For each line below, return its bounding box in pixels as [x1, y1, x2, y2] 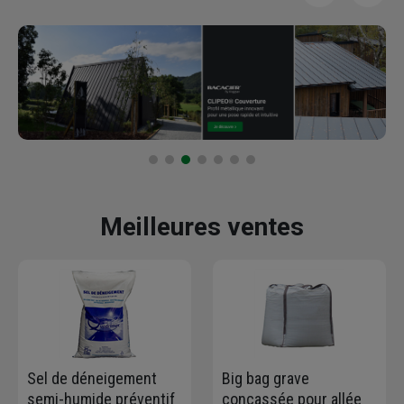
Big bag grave [222, 368, 309, 388]
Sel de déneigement [27, 368, 157, 388]
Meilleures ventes [100, 211, 304, 242]
